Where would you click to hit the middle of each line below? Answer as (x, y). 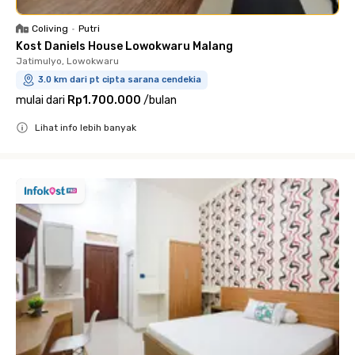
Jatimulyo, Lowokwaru (67, 61)
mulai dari (40, 100)
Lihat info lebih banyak (86, 127)
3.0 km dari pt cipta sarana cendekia (120, 79)
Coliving (50, 28)
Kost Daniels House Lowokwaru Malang (124, 46)
